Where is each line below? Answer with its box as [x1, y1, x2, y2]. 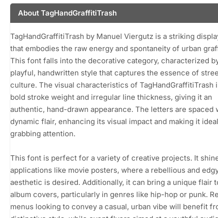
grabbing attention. [10, 129, 75, 139]
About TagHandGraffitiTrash [18, 8, 117, 18]
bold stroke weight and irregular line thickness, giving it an [10, 92, 212, 102]
